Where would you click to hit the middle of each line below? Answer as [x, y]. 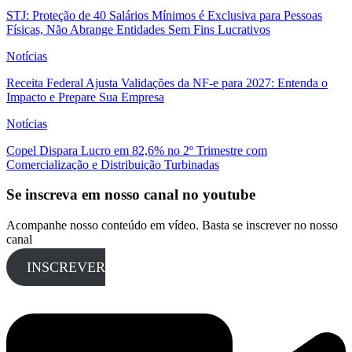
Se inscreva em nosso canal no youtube [131, 195]
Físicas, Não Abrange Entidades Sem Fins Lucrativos [138, 29]
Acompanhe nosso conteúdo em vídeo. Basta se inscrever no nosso [172, 225]
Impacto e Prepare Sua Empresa [85, 97]
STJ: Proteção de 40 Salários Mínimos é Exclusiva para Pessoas [164, 15]
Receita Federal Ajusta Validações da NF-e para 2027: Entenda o [167, 82]
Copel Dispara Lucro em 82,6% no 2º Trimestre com [137, 150]
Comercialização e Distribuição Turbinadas [113, 164]
